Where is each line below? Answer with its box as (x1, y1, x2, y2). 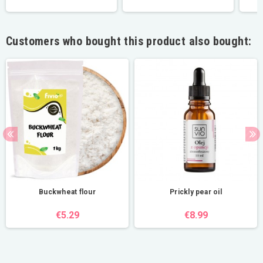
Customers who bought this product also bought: (6, 33, 252, 48)
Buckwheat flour (39, 187, 96, 196)
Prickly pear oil (170, 187, 222, 196)
